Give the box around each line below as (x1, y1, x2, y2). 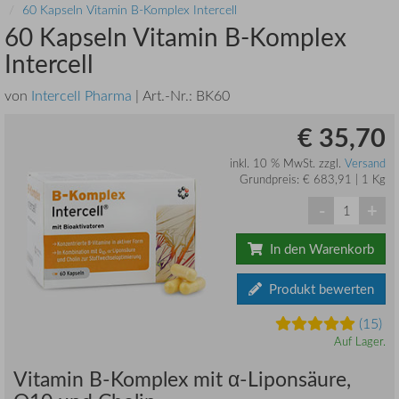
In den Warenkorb (263, 239, 374, 257)
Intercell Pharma (31, 85, 132, 106)
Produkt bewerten (262, 279, 374, 297)
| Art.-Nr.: (132, 85, 196, 106)
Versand (344, 154, 386, 171)
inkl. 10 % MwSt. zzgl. (229, 154, 345, 171)
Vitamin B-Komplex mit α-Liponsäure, (13, 363, 351, 393)
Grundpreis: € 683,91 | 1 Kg (239, 170, 386, 187)
